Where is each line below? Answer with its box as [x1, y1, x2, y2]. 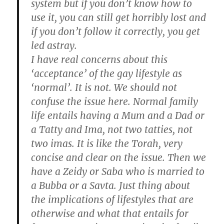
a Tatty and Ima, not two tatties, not [31, 123, 193, 135]
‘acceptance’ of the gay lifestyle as [31, 67, 182, 79]
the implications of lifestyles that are [31, 193, 194, 205]
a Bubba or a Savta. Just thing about [31, 179, 190, 191]
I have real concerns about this [31, 53, 168, 65]
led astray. [31, 39, 77, 51]
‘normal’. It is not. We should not [31, 81, 177, 93]
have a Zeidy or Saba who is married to [31, 165, 205, 177]
